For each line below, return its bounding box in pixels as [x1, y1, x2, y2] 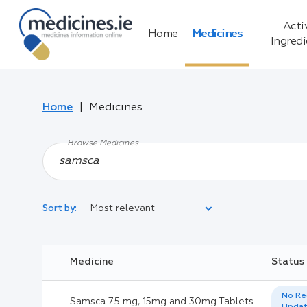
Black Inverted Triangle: [59, 288, 186, 300]
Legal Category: [59, 255, 145, 267]
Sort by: [42, 204, 77, 213]
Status [271, 257, 304, 267]
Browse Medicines [67, 139, 138, 148]
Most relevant [90, 204, 155, 214]
